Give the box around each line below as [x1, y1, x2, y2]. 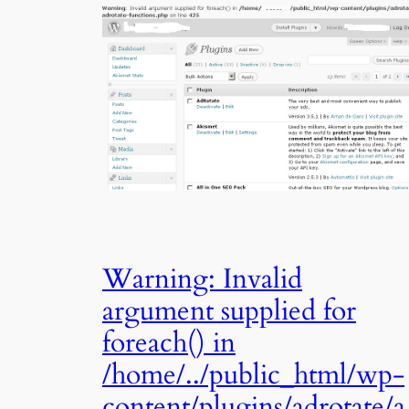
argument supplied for [102, 292, 356, 330]
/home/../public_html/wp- [102, 356, 404, 393]
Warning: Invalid [102, 260, 302, 298]
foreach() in [102, 324, 236, 362]
